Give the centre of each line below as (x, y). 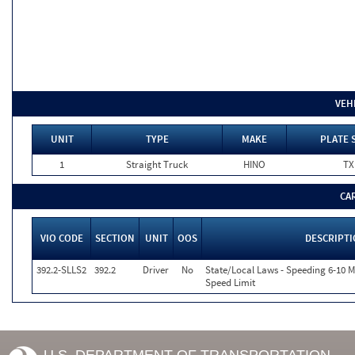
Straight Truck (157, 164)
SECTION (115, 238)
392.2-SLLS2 (61, 270)
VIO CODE (61, 238)
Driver (156, 270)
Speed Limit (230, 282)
